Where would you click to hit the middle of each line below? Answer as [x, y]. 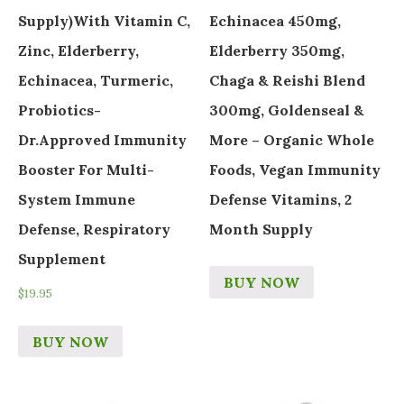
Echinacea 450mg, [275, 20]
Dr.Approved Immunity [102, 139]
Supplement [62, 258]
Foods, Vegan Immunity [295, 169]
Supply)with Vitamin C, [104, 20]
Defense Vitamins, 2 [281, 199]
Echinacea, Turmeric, [96, 80]
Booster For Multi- [86, 169]
